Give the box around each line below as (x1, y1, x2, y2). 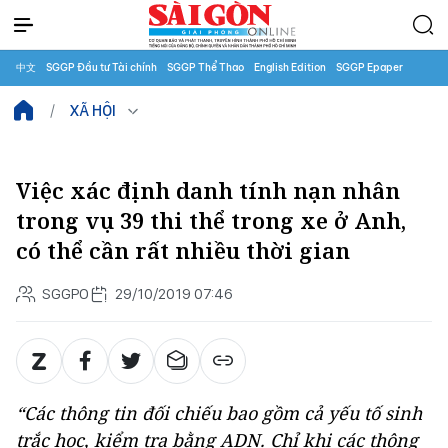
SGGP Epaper (336, 61, 403, 74)
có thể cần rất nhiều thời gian (16, 236, 350, 265)
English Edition (254, 61, 326, 74)
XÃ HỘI (70, 101, 116, 120)
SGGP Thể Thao (167, 61, 244, 74)
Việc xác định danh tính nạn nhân (16, 176, 400, 205)
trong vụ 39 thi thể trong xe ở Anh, (16, 206, 406, 235)
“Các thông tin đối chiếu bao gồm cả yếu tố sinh (16, 401, 422, 425)
